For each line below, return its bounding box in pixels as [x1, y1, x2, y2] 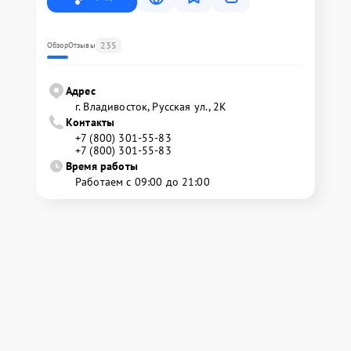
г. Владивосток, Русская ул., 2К [75, 99, 227, 114]
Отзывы [67, 39, 96, 50]
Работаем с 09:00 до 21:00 [75, 174, 210, 189]
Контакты [66, 114, 115, 129]
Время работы [66, 158, 138, 173]
